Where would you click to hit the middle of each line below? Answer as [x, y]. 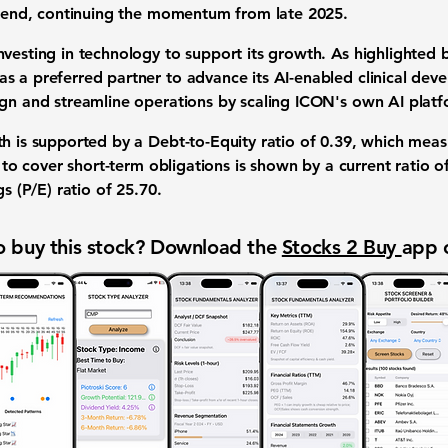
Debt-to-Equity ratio [221, 141]
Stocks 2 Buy [341, 247]
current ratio [384, 165]
